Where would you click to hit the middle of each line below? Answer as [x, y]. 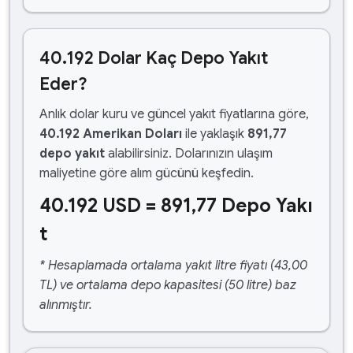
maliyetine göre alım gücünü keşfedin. [147, 173]
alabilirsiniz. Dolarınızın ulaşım [189, 154]
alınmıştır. [66, 305]
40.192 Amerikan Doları [111, 134]
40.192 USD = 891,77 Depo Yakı [176, 206]
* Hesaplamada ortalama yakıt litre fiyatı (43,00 [173, 266]
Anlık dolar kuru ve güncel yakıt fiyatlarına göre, [174, 114]
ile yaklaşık [215, 134]
